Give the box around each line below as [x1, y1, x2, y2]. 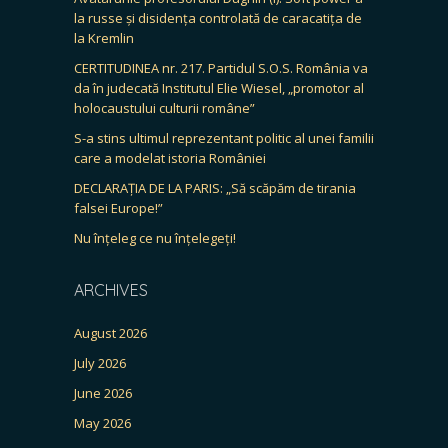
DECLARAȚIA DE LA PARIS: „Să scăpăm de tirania [74, 178, 356, 197]
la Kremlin [74, 28, 134, 47]
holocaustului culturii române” [74, 98, 255, 117]
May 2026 [74, 413, 131, 432]
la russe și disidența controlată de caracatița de [74, 8, 362, 27]
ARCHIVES [74, 279, 148, 300]
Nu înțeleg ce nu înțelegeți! [74, 228, 236, 247]
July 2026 [74, 353, 126, 372]
